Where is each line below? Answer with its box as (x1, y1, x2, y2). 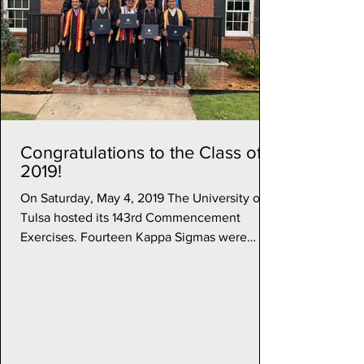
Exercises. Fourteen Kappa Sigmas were (20, 230, 247, 244)
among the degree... (20, 249, 135, 263)
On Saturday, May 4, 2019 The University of (20, 191, 264, 205)
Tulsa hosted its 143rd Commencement (20, 210, 240, 224)
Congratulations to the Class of (20, 143, 262, 162)
